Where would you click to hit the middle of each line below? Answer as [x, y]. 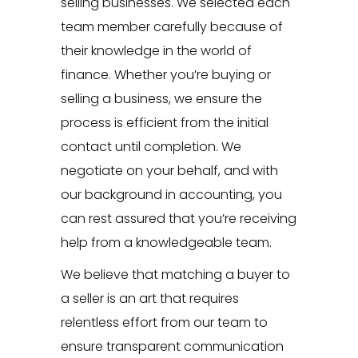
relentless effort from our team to [164, 323]
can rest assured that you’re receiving [178, 219]
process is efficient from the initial [164, 123]
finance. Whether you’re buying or [165, 75]
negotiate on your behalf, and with [169, 171]
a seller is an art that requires [149, 299]
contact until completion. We [151, 147]
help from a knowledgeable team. [166, 243]
